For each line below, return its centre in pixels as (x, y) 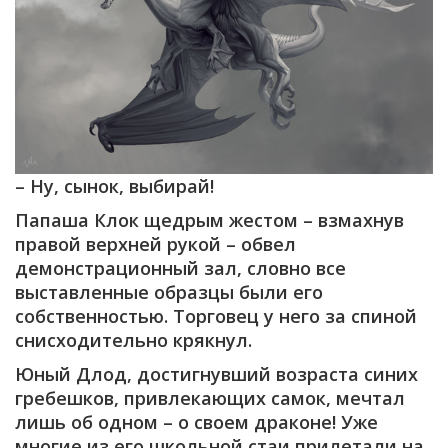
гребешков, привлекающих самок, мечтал (210, 397)
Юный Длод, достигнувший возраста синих (216, 373)
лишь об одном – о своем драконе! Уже (196, 421)
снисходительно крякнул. (133, 339)
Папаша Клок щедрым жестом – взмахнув (209, 219)
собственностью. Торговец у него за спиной (216, 315)
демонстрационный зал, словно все (180, 267)
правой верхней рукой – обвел (155, 243)
